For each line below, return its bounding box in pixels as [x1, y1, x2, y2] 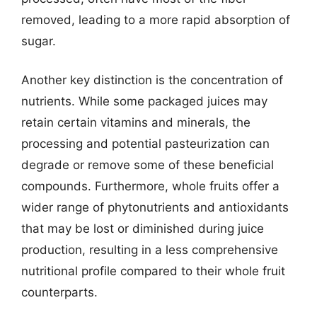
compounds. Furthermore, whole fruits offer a [21, 179, 279, 193]
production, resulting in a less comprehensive [21, 243, 278, 257]
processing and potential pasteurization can [21, 137, 270, 151]
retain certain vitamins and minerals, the [21, 115, 250, 129]
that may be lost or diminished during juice [21, 221, 264, 236]
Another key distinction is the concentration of [21, 73, 283, 87]
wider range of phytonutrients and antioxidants [21, 200, 289, 214]
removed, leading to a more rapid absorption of [21, 12, 290, 27]
